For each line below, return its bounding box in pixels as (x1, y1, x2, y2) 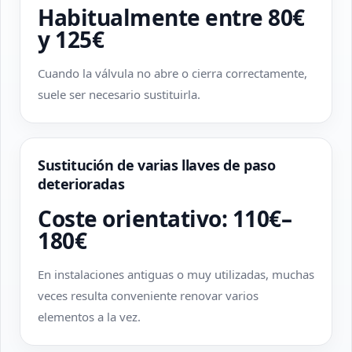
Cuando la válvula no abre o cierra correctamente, (38, 65, 307, 81)
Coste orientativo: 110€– (38, 203, 291, 233)
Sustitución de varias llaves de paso (38, 156, 276, 174)
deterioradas (38, 174, 125, 193)
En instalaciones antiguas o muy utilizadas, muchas (38, 266, 314, 282)
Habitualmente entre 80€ (38, 2, 305, 32)
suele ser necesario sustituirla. (38, 86, 200, 102)
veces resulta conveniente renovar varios (38, 288, 258, 303)
